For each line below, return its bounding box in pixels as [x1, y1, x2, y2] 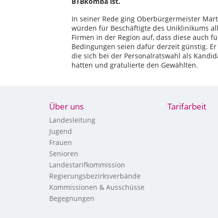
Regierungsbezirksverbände [49, 171, 141, 181]
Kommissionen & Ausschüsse [49, 182, 145, 192]
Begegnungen [49, 194, 94, 203]
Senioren [49, 149, 78, 158]
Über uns [49, 101, 84, 112]
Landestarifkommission [49, 160, 125, 169]
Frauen [49, 138, 72, 147]
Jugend [49, 127, 72, 136]
